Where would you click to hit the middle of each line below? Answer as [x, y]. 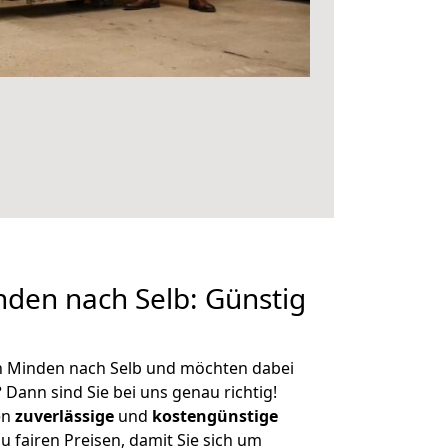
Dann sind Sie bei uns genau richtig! [139, 392]
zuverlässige [64, 416]
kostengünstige [215, 416]
